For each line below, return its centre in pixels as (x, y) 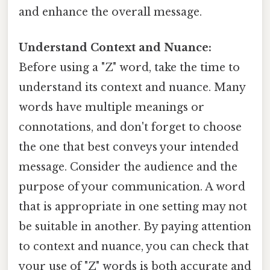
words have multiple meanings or (111, 107)
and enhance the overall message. (110, 12)
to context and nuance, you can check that (134, 246)
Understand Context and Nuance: (115, 47)
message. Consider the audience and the (128, 167)
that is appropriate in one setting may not (133, 206)
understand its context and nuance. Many (132, 87)
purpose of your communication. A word (132, 187)
